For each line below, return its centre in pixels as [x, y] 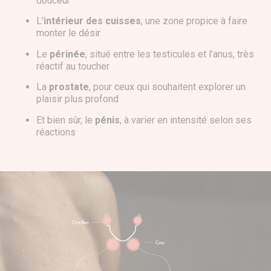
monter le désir [68, 33]
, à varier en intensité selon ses [186, 120]
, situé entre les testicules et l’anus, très [170, 54]
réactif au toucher [73, 66]
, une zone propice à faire [194, 21]
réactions [56, 132]
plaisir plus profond [77, 99]
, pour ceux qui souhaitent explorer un [167, 87]
